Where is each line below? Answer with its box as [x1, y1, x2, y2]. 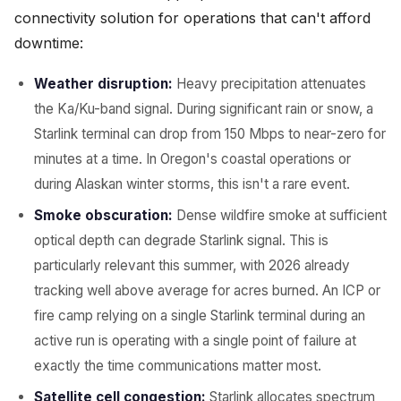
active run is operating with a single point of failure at [34, 332, 356, 349]
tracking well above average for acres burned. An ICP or [34, 282, 380, 299]
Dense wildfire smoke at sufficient [173, 207, 387, 224]
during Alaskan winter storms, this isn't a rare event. [34, 175, 350, 192]
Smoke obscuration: [34, 207, 173, 224]
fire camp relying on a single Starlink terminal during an [34, 307, 365, 324]
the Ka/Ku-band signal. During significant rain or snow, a [34, 100, 373, 117]
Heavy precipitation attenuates [173, 75, 366, 92]
